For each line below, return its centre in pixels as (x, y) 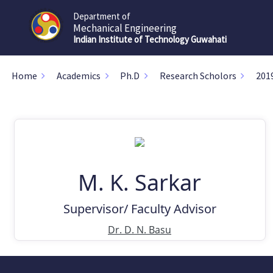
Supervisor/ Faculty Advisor (140, 208)
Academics (79, 75)
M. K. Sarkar (140, 182)
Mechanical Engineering (125, 28)
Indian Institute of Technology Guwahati (150, 39)
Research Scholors (198, 75)
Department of (102, 16)
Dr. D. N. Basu (140, 229)
